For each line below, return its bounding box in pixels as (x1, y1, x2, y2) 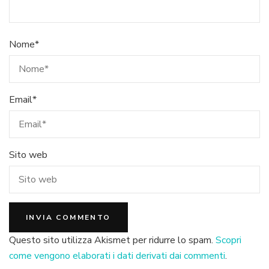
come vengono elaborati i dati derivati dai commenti (9, 249, 225, 262)
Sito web (9, 148, 47, 162)
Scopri (216, 233, 241, 247)
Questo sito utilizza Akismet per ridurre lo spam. (9, 233, 216, 247)
